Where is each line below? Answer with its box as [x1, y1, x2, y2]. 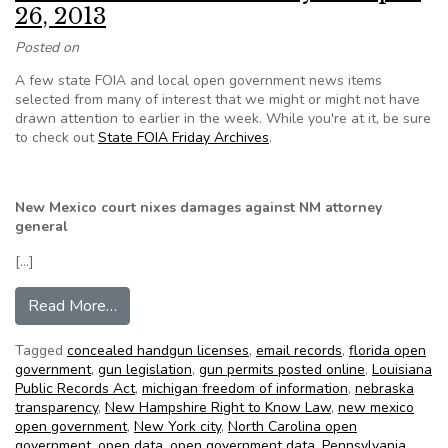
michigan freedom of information [142, 379, 348, 398]
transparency [15, 398, 98, 417]
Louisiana [372, 360, 432, 379]
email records [256, 341, 342, 360]
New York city [134, 417, 221, 436]
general [15, 217, 68, 236]
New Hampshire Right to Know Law [105, 398, 331, 417]
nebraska [355, 379, 414, 398]
